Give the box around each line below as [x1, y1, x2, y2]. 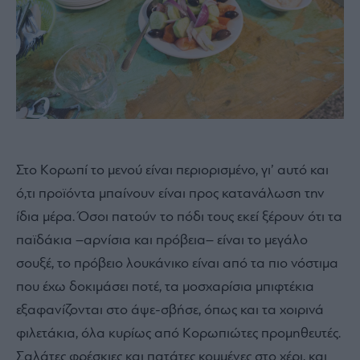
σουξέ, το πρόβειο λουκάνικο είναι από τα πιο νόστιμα [16, 256, 338, 272]
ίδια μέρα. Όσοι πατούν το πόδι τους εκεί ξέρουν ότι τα [16, 209, 342, 225]
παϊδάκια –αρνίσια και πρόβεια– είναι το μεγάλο [16, 232, 308, 248]
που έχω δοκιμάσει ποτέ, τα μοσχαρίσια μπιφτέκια [16, 279, 314, 295]
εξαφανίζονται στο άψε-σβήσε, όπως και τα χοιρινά [16, 302, 324, 318]
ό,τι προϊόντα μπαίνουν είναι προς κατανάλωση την [16, 186, 325, 202]
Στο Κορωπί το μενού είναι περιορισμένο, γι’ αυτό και [16, 162, 329, 178]
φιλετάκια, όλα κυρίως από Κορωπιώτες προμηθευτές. [16, 325, 341, 342]
